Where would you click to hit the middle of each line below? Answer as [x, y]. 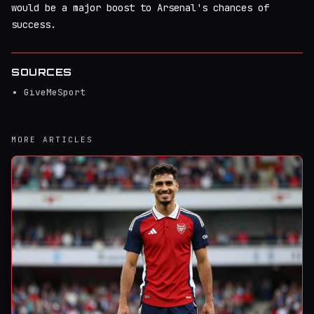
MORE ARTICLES [52, 139]
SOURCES [42, 72]
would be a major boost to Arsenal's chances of [140, 8]
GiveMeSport [55, 92]
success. [34, 25]
